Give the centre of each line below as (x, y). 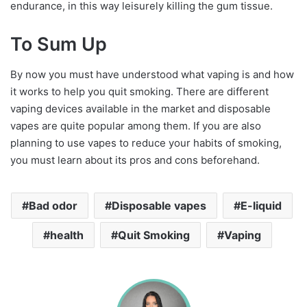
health (66, 235)
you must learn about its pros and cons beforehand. (135, 160)
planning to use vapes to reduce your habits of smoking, (146, 143)
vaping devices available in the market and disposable (140, 109)
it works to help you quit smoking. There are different (139, 92)
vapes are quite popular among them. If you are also (136, 126)
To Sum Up (59, 44)
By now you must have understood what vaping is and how (152, 75)
